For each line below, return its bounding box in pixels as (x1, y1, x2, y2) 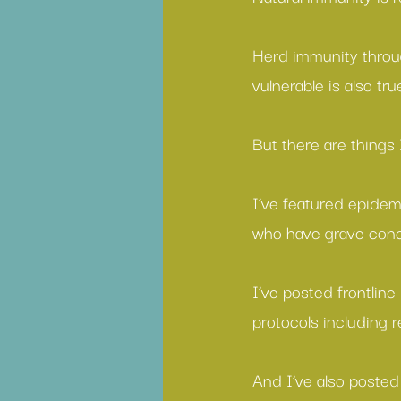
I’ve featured (252, 189, 348, 216)
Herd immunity (252, 41, 358, 68)
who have (252, 218, 325, 245)
